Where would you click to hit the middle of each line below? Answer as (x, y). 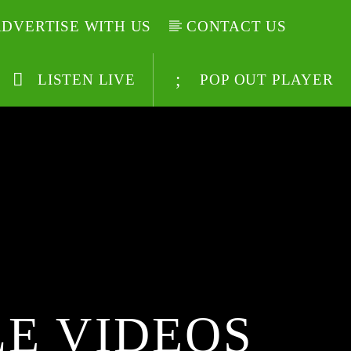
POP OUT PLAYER (264, 79)
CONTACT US (236, 26)
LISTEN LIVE (84, 79)
